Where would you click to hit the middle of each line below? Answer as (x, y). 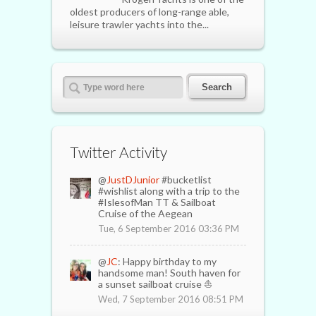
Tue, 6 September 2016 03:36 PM (169, 229)
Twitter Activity (119, 152)
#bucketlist (186, 180)
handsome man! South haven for (169, 273)
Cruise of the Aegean (145, 214)
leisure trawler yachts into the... (139, 25)
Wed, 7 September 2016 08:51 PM (171, 299)
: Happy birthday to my (167, 262)
